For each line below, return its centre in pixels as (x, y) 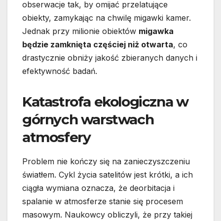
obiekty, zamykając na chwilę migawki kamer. (107, 18)
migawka (156, 31)
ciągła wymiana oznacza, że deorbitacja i (98, 188)
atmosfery (56, 137)
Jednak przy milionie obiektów (80, 31)
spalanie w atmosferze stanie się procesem (103, 201)
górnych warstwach (88, 119)
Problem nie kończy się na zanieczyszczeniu (106, 161)
